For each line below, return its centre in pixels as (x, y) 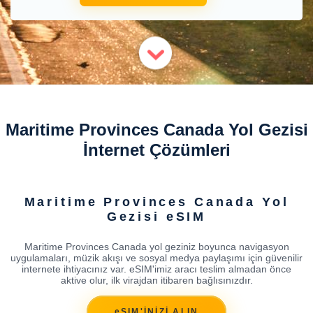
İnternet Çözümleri (156, 150)
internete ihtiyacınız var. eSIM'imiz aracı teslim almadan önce (156, 269)
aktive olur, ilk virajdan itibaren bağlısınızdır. (156, 280)
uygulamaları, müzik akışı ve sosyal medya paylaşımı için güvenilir (156, 257)
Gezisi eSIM (156, 216)
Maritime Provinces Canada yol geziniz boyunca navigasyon (156, 246)
